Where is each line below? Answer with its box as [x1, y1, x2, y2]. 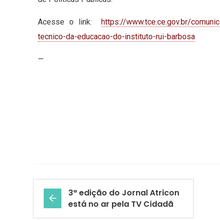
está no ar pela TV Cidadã [68, 198, 173, 210]
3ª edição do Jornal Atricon [68, 187, 179, 199]
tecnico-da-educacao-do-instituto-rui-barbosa [38, 32, 195, 42]
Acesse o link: [38, 17, 101, 27]
